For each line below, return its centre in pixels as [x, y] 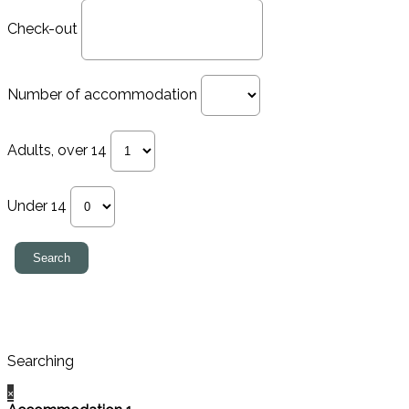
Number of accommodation [102, 95]
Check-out [42, 29]
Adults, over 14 [57, 151]
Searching [41, 362]
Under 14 [37, 206]
